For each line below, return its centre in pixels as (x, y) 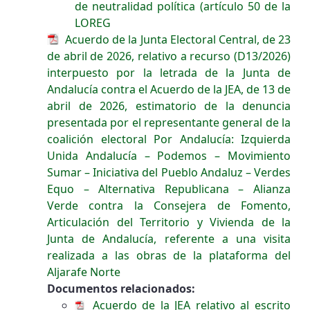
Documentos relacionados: (121, 289)
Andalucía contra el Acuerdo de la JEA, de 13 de (169, 90)
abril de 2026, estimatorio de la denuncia (169, 106)
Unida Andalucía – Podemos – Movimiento (169, 156)
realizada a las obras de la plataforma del (169, 256)
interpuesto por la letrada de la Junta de (169, 73)
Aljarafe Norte (84, 272)
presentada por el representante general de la (169, 123)
